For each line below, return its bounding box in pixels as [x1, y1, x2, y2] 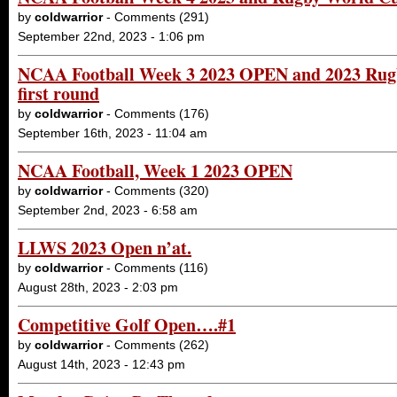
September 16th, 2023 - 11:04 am [18, 126, 207, 140]
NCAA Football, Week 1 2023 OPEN [18, 158, 292, 183]
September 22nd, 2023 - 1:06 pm [18, 29, 205, 43]
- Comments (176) [103, 106, 209, 121]
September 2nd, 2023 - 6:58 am [18, 203, 198, 217]
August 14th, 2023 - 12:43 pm [18, 357, 185, 371]
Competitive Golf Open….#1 [18, 312, 236, 338]
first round [18, 81, 99, 106]
